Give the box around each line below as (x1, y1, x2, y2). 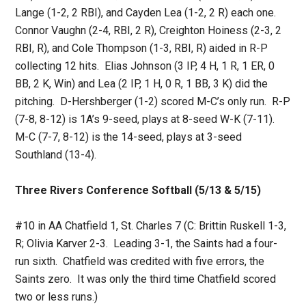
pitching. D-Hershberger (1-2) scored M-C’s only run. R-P (15, 95, 291, 109)
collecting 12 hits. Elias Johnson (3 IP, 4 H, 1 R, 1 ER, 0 (15, 59, 275, 73)
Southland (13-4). (15, 148, 100, 162)
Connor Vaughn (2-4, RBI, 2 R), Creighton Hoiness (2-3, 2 (15, 24, 282, 38)
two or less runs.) (15, 290, 98, 304)
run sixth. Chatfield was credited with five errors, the (15, 255, 265, 268)
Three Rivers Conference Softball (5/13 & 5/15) (15, 184, 262, 197)
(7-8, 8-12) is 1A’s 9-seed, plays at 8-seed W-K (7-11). (15, 113, 281, 126)
